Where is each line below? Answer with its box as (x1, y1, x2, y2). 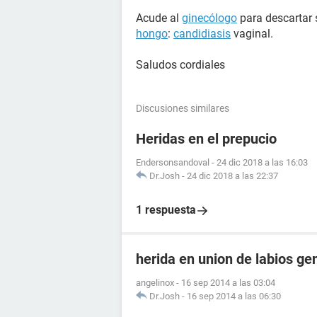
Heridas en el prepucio (136, 130, 277, 147)
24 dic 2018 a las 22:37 (187, 171, 278, 181)
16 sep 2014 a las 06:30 (187, 291, 281, 301)
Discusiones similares (136, 103, 229, 114)
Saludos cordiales (136, 58, 225, 71)
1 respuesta (136, 203, 196, 217)
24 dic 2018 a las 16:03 (217, 157, 308, 168)
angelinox (136, 277, 174, 288)
